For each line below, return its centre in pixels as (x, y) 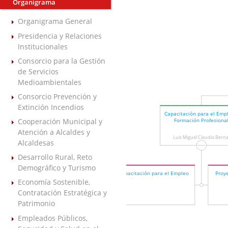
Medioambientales (50, 82)
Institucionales (43, 46)
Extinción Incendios (51, 107)
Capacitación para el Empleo (153, 174)
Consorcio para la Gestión (62, 61)
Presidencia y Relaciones (60, 36)
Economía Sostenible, (54, 182)
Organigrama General (55, 21)
